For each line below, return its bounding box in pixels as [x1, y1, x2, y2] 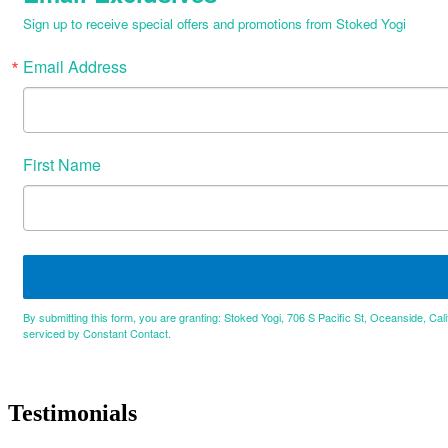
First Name [23, 152, 101, 176]
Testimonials [8, 399, 137, 426]
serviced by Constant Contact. [23, 324, 171, 341]
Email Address [23, 54, 127, 78]
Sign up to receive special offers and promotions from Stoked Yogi [23, 13, 406, 33]
